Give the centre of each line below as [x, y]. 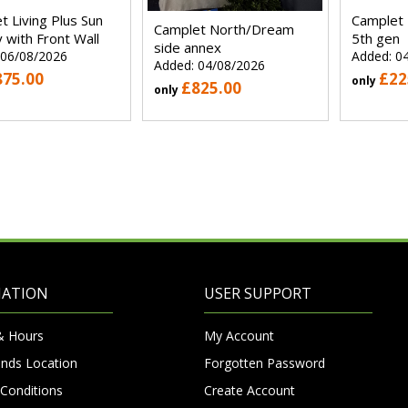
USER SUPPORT [258, 293]
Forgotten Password [265, 362]
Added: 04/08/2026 [209, 65]
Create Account [250, 390]
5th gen [375, 38]
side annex [187, 47]
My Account [239, 335]
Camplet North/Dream [224, 29]
